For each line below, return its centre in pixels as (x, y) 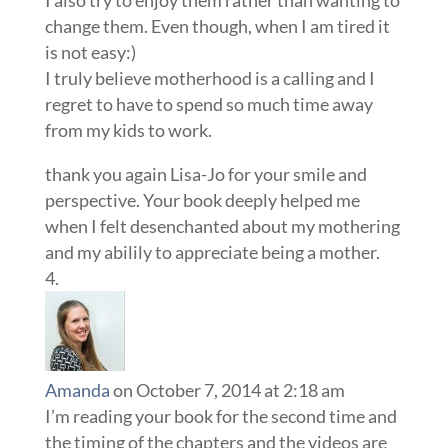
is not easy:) (90, 51)
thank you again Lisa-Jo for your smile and (205, 173)
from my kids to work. (128, 129)
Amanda (77, 389)
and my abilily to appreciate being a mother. (212, 251)
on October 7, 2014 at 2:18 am (228, 389)
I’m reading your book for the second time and (220, 415)
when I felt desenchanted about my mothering (222, 225)
